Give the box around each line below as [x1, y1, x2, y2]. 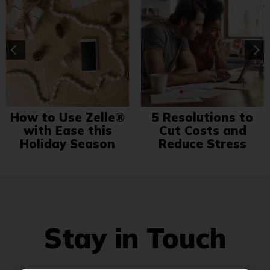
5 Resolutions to [152, 109, 253, 125]
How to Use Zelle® [10, 109, 125, 125]
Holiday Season [20, 136, 115, 151]
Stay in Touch [43, 220, 227, 255]
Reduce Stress [159, 136, 246, 151]
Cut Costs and [159, 122, 246, 138]
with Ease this [23, 122, 112, 138]
